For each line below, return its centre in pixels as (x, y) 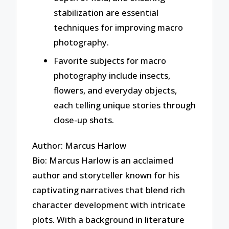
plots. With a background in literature (109, 219)
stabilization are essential (106, 13)
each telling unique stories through (125, 105)
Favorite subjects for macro (110, 60)
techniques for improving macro (118, 28)
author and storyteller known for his (106, 175)
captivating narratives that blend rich (109, 190)
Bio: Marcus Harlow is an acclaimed (103, 160)
